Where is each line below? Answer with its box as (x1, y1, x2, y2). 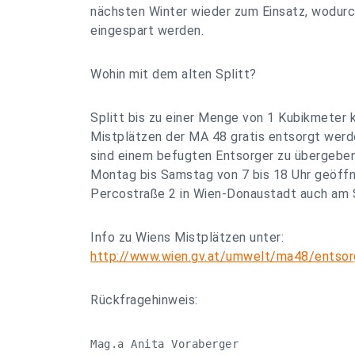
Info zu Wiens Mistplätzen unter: (90, 230, 284, 245)
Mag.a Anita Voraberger (90, 338, 239, 350)
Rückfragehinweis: (90, 292, 198, 307)
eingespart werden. (90, 23, 204, 38)
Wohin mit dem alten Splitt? (90, 67, 257, 82)
